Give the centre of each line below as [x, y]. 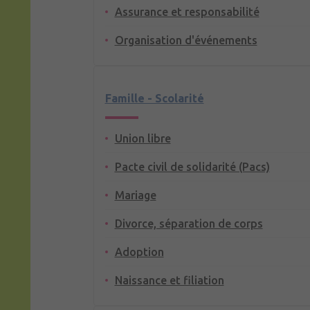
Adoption [139, 252]
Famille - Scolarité [154, 99]
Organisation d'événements [186, 40]
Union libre [143, 139]
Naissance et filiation [169, 281]
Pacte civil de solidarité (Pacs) [192, 167]
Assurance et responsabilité [187, 12]
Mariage [135, 195]
